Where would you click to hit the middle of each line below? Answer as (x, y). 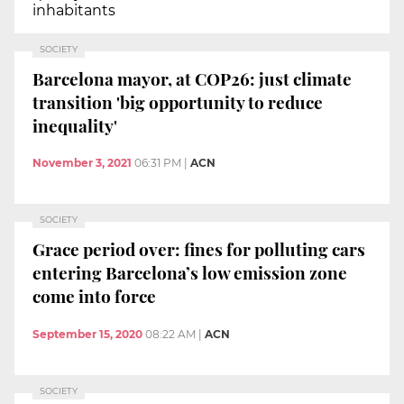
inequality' (75, 125)
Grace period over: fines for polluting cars (199, 248)
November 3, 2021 (82, 163)
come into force (94, 295)
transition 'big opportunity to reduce (178, 101)
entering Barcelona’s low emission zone (190, 272)
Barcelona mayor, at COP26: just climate (192, 78)
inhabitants (74, 11)
